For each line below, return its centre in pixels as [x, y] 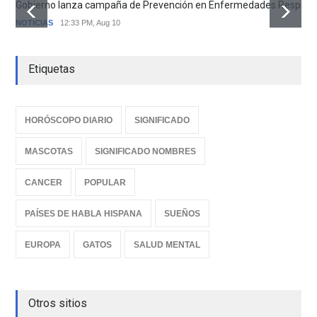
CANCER [44, 182]
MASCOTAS [49, 151]
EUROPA [43, 244]
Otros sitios [58, 303]
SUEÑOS [183, 213]
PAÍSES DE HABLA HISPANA [84, 213]
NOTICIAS [35, 22]
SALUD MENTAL [167, 244]
